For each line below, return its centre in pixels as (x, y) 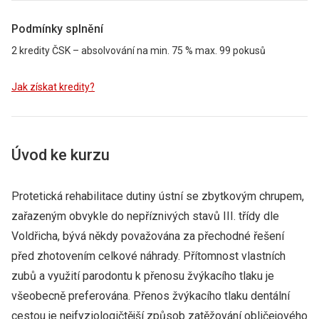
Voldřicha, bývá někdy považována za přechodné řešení (148, 236)
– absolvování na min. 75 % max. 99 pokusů (168, 51)
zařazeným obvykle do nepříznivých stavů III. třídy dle (145, 216)
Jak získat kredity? (53, 87)
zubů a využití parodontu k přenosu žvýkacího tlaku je (143, 276)
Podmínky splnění (57, 29)
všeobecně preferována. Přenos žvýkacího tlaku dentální (151, 296)
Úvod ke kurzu (61, 155)
